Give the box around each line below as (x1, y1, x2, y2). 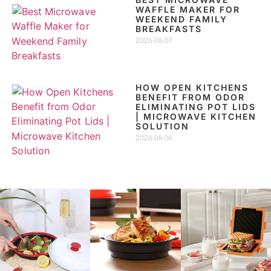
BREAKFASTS (135, 24, 202, 34)
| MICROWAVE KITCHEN (135, 111, 256, 122)
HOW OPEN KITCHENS (135, 82, 249, 93)
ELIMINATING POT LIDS (135, 102, 256, 113)
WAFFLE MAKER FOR (135, 4, 240, 15)
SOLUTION (135, 121, 189, 132)
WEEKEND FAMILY (135, 14, 227, 25)
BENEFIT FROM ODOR (135, 92, 245, 103)
